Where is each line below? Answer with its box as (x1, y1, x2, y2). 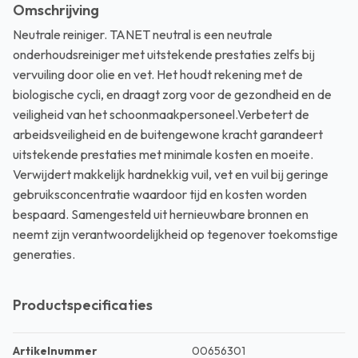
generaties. (13, 246, 75, 262)
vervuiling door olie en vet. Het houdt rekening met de (13, 66, 303, 82)
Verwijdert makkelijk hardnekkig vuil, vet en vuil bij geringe (13, 166, 328, 182)
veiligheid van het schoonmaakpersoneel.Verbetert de (13, 106, 309, 122)
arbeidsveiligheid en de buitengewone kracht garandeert (13, 126, 323, 142)
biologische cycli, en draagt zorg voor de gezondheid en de (13, 86, 332, 102)
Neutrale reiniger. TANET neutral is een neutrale (13, 26, 272, 42)
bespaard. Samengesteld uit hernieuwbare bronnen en (13, 206, 308, 222)
